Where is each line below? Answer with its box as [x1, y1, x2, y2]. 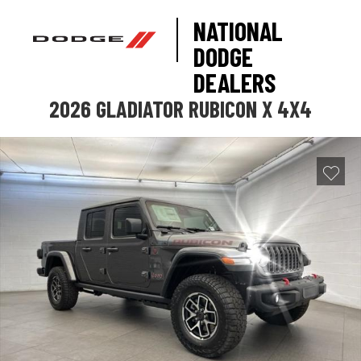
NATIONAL [193, 15, 284, 47]
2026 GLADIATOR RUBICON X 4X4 [49, 95, 312, 122]
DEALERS [193, 67, 276, 98]
